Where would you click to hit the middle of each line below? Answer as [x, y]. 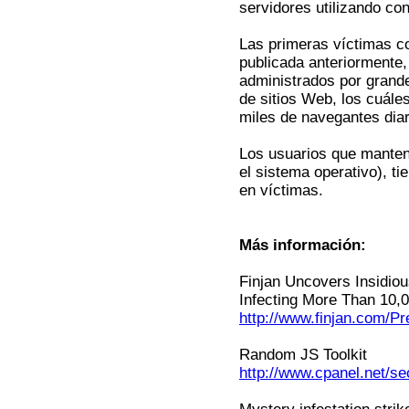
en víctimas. [281, 190]
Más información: [303, 245]
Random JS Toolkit [303, 355]
